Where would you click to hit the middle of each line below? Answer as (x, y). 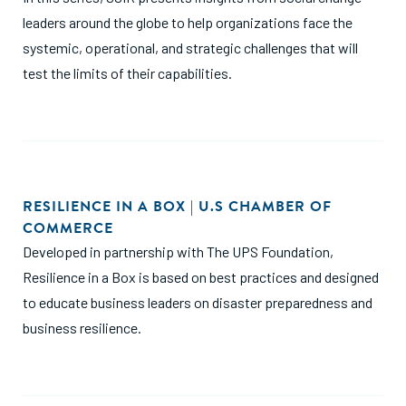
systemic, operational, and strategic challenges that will (190, 48)
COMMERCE (68, 228)
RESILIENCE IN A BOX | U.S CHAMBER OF (177, 207)
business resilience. (82, 328)
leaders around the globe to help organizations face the (188, 22)
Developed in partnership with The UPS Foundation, (178, 251)
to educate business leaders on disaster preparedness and (198, 302)
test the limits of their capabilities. (127, 73)
